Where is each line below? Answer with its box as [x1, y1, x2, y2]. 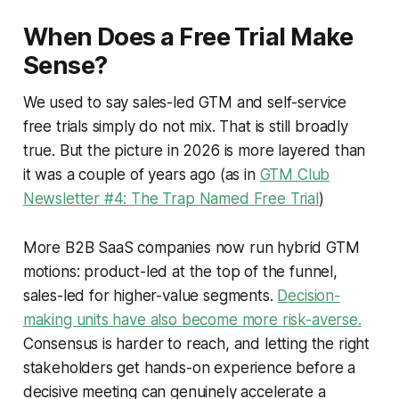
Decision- [277, 287, 340, 305]
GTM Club [259, 166, 330, 184]
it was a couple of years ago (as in [22, 166, 260, 184]
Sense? [22, 51, 108, 81]
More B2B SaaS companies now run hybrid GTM [22, 239, 360, 257]
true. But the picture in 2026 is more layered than [22, 142, 366, 160]
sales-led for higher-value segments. [22, 287, 278, 305]
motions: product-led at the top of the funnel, [22, 263, 338, 281]
